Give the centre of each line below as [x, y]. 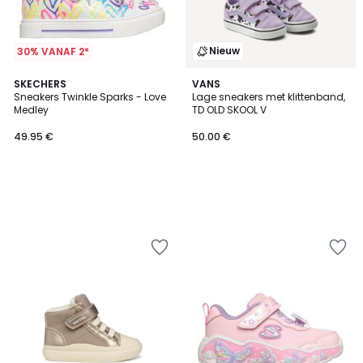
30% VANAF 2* [53, 51]
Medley [31, 110]
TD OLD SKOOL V [229, 110]
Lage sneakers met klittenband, [269, 97]
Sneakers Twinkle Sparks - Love [90, 97]
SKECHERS [40, 84]
